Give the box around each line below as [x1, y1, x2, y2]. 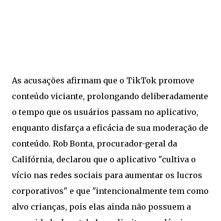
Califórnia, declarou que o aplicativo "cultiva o [12, 154, 196, 164]
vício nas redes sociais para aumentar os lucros [12, 170, 202, 180]
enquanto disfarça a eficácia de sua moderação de [12, 123, 208, 133]
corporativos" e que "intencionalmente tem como [12, 186, 209, 196]
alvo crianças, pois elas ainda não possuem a [12, 202, 191, 212]
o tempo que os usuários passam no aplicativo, [12, 107, 198, 117]
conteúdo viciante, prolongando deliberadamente [12, 91, 208, 101]
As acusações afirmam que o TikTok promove [12, 75, 194, 85]
